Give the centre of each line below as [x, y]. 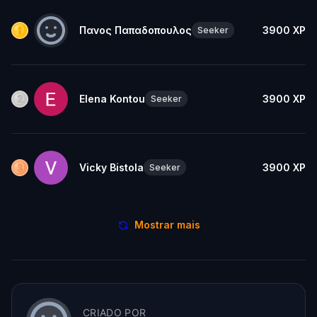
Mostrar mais [167, 224]
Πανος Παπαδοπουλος [136, 30]
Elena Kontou [112, 98]
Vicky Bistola [111, 167]
